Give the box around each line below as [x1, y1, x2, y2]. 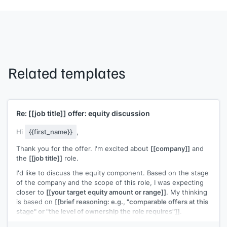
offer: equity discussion [66, 108, 150, 118]
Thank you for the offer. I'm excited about [16, 143, 150, 153]
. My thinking [166, 187, 207, 197]
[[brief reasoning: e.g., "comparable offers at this [55, 197, 208, 206]
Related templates [8, 63, 126, 82]
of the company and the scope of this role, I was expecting [16, 177, 204, 187]
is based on [16, 197, 55, 206]
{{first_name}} [29, 127, 72, 136]
